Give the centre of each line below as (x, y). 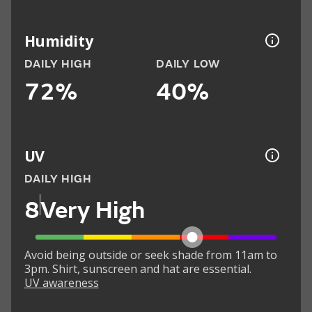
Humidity (58, 40)
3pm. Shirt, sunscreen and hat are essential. (138, 269)
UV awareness (61, 283)
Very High (92, 210)
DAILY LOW (188, 64)
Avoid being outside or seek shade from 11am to (150, 255)
